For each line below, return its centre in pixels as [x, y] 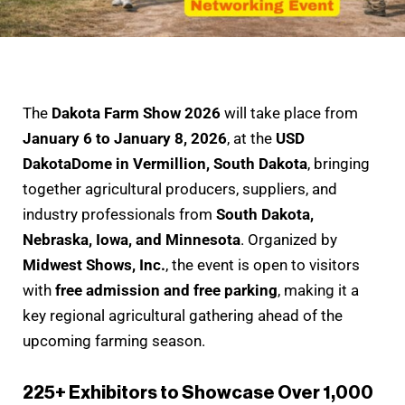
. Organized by [289, 239]
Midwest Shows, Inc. [94, 264]
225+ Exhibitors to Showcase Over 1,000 [198, 393]
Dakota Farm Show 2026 [136, 113]
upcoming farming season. [114, 340]
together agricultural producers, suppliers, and [180, 188]
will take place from [289, 113]
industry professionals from [119, 214]
